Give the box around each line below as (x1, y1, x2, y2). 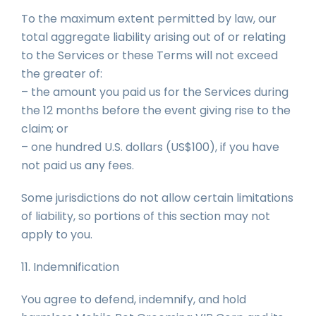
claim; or (21, 121, 68, 137)
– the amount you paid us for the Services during (21, 84, 288, 100)
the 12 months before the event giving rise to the (21, 102, 291, 119)
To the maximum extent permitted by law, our (21, 11, 276, 27)
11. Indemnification (21, 259, 119, 275)
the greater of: (21, 66, 102, 82)
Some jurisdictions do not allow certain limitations (21, 190, 293, 206)
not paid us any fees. (21, 157, 134, 174)
